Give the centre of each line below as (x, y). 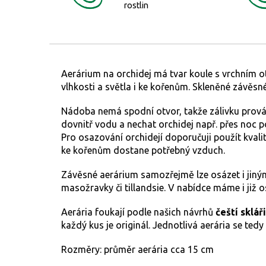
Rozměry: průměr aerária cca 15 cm (137, 250)
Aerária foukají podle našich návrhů (138, 212)
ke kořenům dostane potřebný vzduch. (143, 151)
